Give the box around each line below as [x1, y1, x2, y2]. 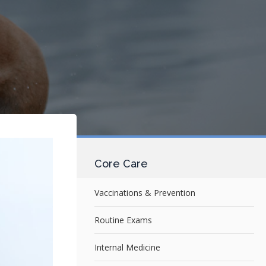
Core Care [94, 157, 148, 170]
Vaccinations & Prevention [94, 186, 195, 198]
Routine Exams [94, 214, 152, 226]
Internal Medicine [94, 241, 160, 253]
